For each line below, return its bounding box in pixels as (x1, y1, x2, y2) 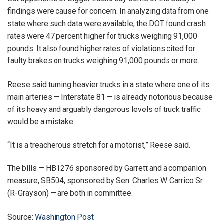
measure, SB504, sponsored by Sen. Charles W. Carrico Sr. (7, 176, 204, 186)
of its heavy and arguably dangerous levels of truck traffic (7, 104, 201, 114)
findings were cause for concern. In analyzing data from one (7, 6, 209, 16)
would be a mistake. (7, 116, 76, 126)
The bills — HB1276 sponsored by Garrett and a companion (7, 164, 206, 173)
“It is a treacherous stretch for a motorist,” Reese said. (7, 140, 199, 150)
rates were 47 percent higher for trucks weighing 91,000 (7, 31, 197, 41)
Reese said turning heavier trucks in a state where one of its (7, 79, 210, 89)
